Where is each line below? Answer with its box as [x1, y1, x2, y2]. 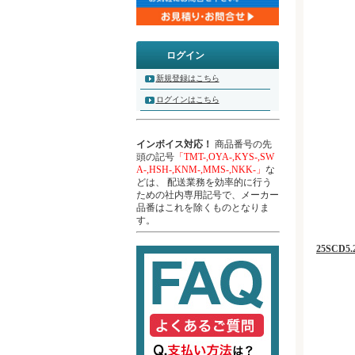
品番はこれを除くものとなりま [136, 201, 269, 213]
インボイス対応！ [136, 138, 212, 150]
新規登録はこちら [155, 73, 219, 82]
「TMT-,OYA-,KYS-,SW [174, 151, 274, 162]
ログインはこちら [155, 94, 219, 104]
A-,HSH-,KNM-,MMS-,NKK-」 [136, 163, 265, 175]
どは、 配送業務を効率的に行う [136, 176, 272, 188]
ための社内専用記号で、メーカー [136, 189, 279, 200]
